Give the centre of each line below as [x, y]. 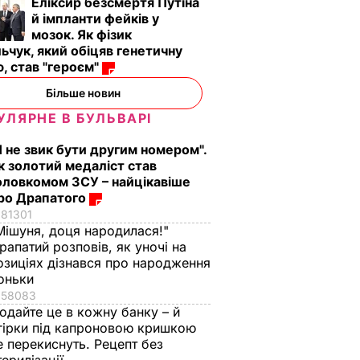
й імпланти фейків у [95, 18]
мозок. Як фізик [82, 35]
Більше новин [83, 93]
